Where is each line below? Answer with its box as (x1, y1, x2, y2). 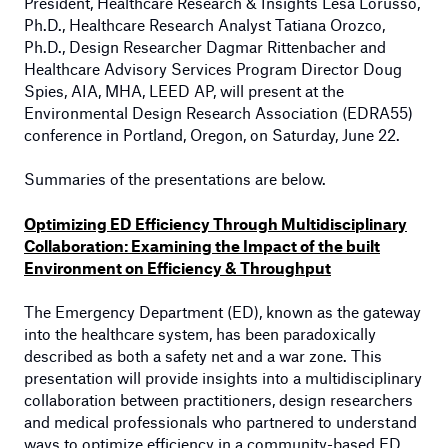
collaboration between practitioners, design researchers (24, 390, 413, 410)
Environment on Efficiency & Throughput (24, 257, 331, 277)
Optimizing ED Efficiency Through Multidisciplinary (24, 213, 407, 233)
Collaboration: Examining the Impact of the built (24, 235, 380, 255)
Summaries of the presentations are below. (24, 169, 326, 189)
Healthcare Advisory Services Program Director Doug (24, 58, 402, 78)
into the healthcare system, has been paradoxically (24, 324, 376, 344)
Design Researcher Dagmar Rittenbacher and (65, 36, 386, 56)
